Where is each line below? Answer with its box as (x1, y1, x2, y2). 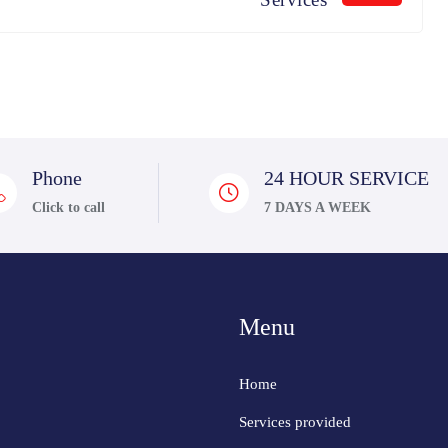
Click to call (31, 199, 105, 215)
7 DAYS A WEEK (263, 199, 371, 215)
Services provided (239, 413, 351, 430)
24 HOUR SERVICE (263, 166, 429, 189)
